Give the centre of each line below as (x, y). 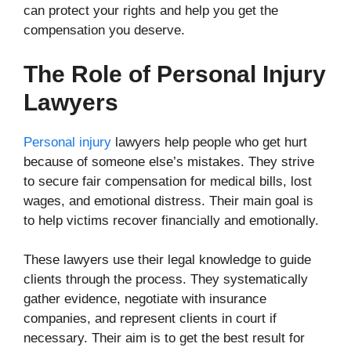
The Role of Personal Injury (175, 74)
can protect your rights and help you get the (151, 11)
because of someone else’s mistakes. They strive (169, 161)
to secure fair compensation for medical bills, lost (168, 181)
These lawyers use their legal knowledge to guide (167, 260)
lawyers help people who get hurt (209, 142)
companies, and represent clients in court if (150, 319)
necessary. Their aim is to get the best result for (164, 338)
